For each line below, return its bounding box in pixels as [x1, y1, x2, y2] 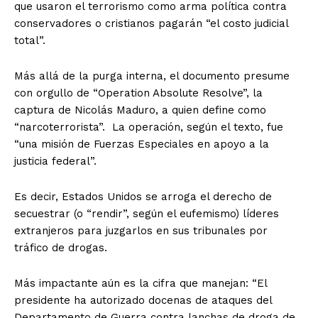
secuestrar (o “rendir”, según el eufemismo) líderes [14, 207, 279, 221]
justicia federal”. [14, 155, 97, 168]
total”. [14, 34, 45, 48]
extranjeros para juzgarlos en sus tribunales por [14, 224, 268, 238]
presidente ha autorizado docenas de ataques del [14, 294, 272, 307]
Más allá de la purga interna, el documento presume [14, 70, 290, 83]
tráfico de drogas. [14, 241, 107, 255]
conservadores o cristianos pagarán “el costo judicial [14, 17, 288, 31]
